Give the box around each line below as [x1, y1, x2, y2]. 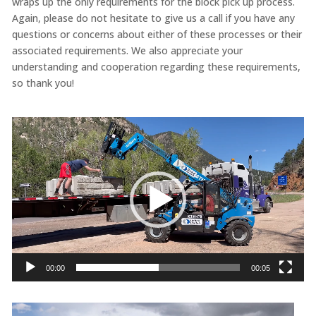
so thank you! [11, 76, 77, 90]
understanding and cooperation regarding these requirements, [11, 60, 300, 74]
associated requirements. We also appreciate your [11, 44, 243, 58]
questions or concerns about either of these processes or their [11, 28, 302, 42]
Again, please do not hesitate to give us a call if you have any [11, 11, 295, 25]
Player [11, 134, 39, 148]
